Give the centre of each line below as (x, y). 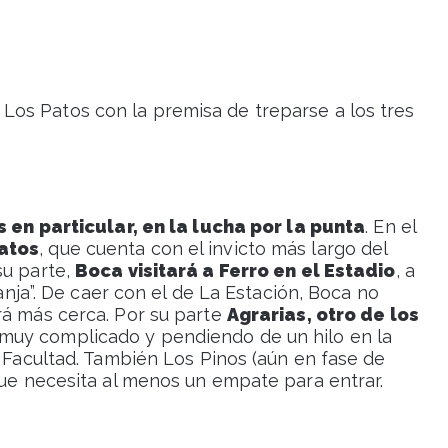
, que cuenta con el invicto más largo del (213, 249)
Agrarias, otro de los (322, 315)
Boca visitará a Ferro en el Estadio (235, 271)
